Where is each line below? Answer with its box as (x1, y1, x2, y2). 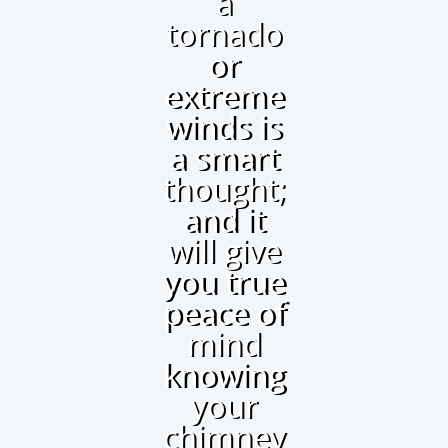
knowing (163, 353, 285, 396)
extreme (164, 74, 284, 117)
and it (183, 198, 265, 241)
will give (167, 229, 281, 272)
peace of (163, 291, 285, 334)
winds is (166, 105, 282, 148)
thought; (162, 167, 286, 210)
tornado (165, 12, 283, 55)
